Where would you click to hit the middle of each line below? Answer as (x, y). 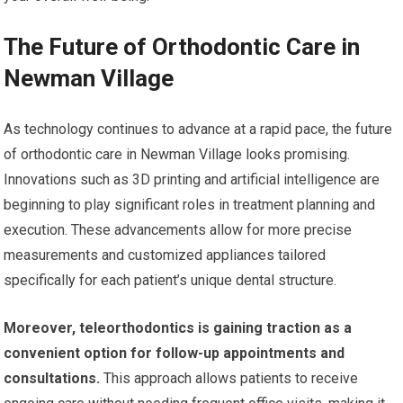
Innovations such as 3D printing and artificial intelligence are (192, 180)
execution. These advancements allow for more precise (178, 230)
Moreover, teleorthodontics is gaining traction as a (178, 328)
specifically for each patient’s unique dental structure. (170, 281)
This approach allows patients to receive (229, 379)
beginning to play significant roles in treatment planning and (190, 205)
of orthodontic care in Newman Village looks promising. (177, 155)
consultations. (52, 379)
